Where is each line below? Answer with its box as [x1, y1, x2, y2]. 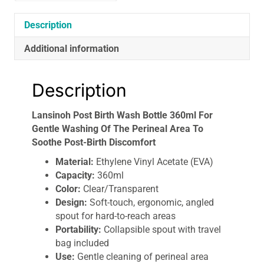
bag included [55, 237, 109, 249]
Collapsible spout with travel [101, 223, 221, 235]
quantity [14, 137, 48, 149]
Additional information [24, 42, 119, 54]
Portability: [55, 223, 101, 235]
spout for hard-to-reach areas [55, 210, 176, 222]
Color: [55, 183, 81, 194]
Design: [55, 196, 87, 208]
